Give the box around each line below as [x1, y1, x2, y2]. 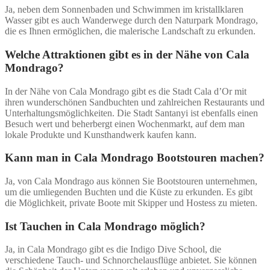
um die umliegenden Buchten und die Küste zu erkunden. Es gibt [5, 187, 253, 198]
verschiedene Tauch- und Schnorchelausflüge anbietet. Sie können [5, 255, 257, 266]
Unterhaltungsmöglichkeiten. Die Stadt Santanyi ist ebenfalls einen [5, 107, 258, 118]
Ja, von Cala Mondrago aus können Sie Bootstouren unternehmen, [5, 176, 257, 187]
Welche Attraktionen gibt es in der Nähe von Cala [5, 48, 250, 61]
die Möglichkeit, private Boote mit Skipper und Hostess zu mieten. [5, 198, 257, 209]
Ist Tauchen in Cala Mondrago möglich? [5, 219, 206, 233]
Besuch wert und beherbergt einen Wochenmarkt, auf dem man [5, 118, 245, 129]
